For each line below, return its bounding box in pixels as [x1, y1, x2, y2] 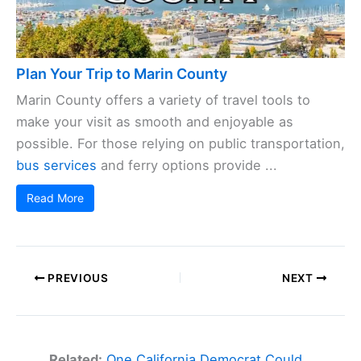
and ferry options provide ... [97, 156, 277, 173]
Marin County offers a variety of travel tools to [16, 91, 310, 108]
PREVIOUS [44, 271, 109, 284]
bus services [16, 156, 97, 173]
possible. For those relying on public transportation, [16, 135, 345, 151]
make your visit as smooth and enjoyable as [16, 113, 293, 130]
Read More [27, 190, 84, 205]
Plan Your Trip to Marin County [16, 64, 227, 82]
